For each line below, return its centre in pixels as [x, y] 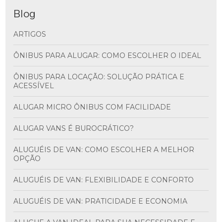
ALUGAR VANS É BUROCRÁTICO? [76, 128]
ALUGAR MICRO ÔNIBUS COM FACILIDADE [95, 107]
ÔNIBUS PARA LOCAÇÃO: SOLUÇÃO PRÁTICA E [17, 77]
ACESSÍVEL [34, 86]
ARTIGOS [32, 34]
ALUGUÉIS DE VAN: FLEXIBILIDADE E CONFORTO [106, 180]
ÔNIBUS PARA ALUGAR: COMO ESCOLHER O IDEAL [111, 55]
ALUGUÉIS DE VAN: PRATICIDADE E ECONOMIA [103, 201]
